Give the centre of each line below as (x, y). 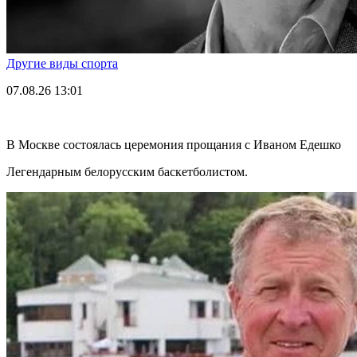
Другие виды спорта (62, 63)
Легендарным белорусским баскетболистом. (127, 171)
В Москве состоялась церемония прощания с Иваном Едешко (174, 144)
